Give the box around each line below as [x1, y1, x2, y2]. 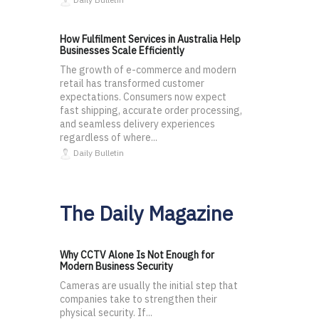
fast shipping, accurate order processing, [60, 104, 242, 117]
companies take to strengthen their [60, 293, 217, 306]
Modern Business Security [60, 260, 173, 273]
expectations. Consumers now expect [60, 90, 226, 104]
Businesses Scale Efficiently [60, 44, 184, 58]
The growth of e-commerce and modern [60, 63, 236, 77]
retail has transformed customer [60, 77, 204, 90]
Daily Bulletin [71, 147, 124, 159]
